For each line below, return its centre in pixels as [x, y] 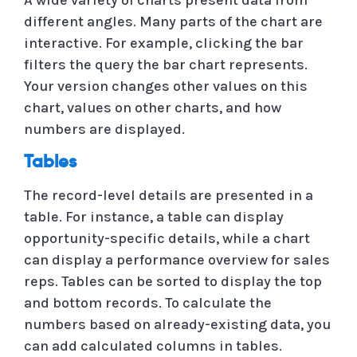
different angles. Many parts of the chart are [173, 21]
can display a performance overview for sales [177, 259]
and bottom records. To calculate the [148, 302]
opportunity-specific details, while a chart [167, 238]
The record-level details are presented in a [169, 195]
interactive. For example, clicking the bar [164, 43]
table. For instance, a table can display [154, 216]
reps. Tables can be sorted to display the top [173, 281]
